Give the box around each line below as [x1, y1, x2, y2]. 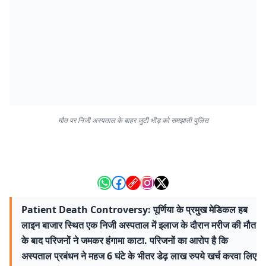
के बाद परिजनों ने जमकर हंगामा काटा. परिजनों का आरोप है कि [21, 234, 228, 247]
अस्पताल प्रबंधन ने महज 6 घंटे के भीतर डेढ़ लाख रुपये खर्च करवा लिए [21, 249, 256, 262]
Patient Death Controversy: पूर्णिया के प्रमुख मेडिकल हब [21, 203, 248, 216]
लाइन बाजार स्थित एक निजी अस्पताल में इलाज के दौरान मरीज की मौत [21, 218, 256, 232]
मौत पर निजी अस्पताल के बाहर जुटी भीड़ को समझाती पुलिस [58, 115, 208, 125]
